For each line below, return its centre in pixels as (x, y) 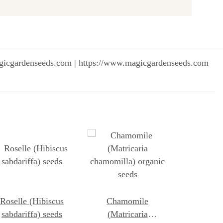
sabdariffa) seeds (32, 214)
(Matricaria (127, 214)
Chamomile (127, 201)
